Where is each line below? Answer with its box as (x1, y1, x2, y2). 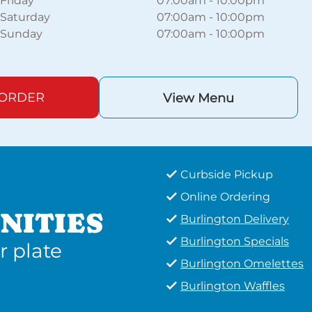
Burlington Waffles (180, 279, 285, 292)
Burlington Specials (180, 235, 289, 248)
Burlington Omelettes (180, 257, 304, 270)
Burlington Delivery (180, 212, 289, 226)
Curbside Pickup (180, 168, 273, 181)
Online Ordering (180, 190, 270, 203)
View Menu (162, 91, 234, 106)
